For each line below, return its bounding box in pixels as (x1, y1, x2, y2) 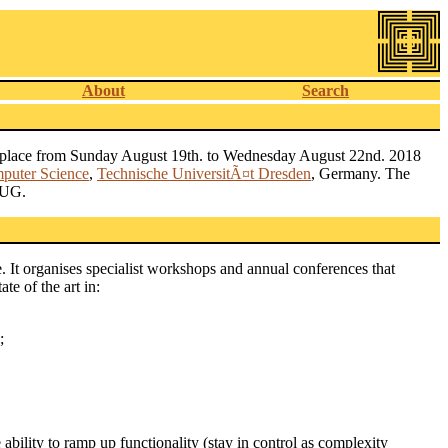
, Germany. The (311, 165, 410, 182)
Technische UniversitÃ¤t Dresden (97, 165, 311, 182)
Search (302, 82, 349, 99)
